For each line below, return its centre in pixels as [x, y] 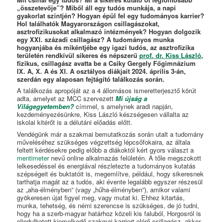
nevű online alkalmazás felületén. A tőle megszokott [125, 158]
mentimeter [33, 158]
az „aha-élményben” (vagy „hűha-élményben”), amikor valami [104, 190]
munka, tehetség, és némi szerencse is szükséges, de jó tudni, [108, 206]
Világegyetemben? [46, 107]
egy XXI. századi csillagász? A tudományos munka [96, 39]
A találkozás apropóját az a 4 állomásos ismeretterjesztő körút [107, 91]
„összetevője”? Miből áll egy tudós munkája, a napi [97, 7]
